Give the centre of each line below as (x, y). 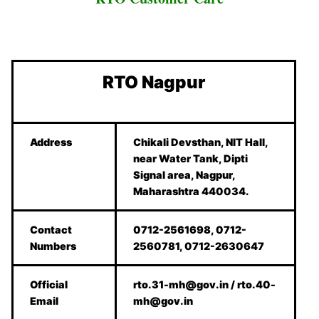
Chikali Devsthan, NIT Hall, (201, 142)
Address (51, 142)
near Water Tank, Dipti (191, 159)
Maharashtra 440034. (192, 192)
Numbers (53, 246)
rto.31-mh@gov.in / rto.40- (205, 285)
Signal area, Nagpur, (185, 175)
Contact (51, 230)
